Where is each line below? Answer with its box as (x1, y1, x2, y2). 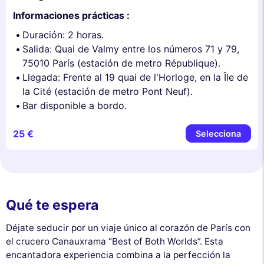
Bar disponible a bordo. (22, 100, 127, 112)
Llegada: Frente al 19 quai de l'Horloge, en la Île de (22, 71, 248, 84)
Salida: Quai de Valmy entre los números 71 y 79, (22, 43, 239, 55)
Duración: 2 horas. (22, 29, 104, 41)
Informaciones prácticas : (13, 9, 130, 21)
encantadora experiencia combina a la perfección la (6, 249, 230, 260)
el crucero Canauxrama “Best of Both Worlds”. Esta (6, 235, 223, 247)
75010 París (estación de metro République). (22, 57, 220, 70)
